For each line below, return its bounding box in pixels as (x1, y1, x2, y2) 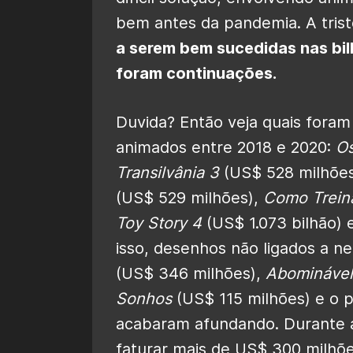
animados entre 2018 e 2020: (116, 137, 336, 157)
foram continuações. (116, 63, 277, 83)
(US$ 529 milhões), (116, 188, 263, 207)
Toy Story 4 (116, 213, 202, 232)
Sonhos (116, 288, 172, 308)
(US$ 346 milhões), (116, 263, 266, 283)
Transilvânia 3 (116, 162, 219, 182)
